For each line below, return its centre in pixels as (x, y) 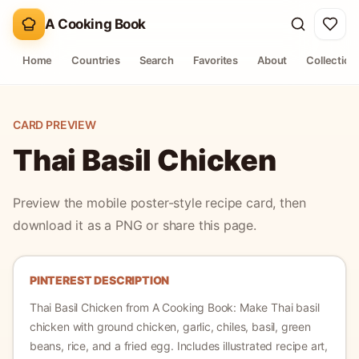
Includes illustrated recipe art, (251, 346)
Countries (96, 60)
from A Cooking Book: (181, 307)
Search (156, 60)
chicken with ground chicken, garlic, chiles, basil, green (170, 327)
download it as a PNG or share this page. (135, 225)
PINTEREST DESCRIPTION (100, 280)
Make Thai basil (279, 307)
